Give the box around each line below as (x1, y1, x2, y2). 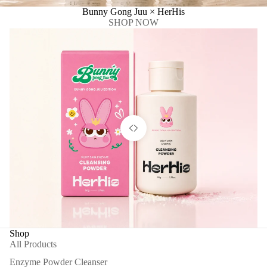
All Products (10, 238, 57, 249)
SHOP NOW (108, 17, 159, 28)
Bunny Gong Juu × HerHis (82, 7, 185, 17)
